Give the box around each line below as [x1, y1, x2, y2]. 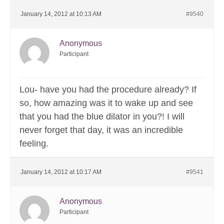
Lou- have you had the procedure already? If [19, 84, 196, 95]
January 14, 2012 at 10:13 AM [20, 10, 101, 18]
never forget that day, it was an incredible [19, 125, 183, 135]
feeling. [19, 138, 48, 149]
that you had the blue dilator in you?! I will [19, 111, 184, 122]
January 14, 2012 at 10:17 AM [20, 168, 101, 176]
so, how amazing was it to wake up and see [19, 98, 193, 108]
